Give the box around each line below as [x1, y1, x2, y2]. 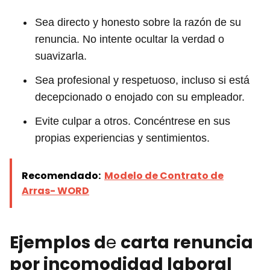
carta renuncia [121, 230, 253, 254]
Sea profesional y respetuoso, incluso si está [35, 74, 250, 86]
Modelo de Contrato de [104, 168, 224, 183]
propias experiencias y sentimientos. [35, 131, 210, 144]
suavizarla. [35, 49, 87, 62]
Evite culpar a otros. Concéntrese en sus [35, 115, 230, 127]
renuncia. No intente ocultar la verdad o [35, 33, 224, 45]
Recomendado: [22, 168, 101, 183]
